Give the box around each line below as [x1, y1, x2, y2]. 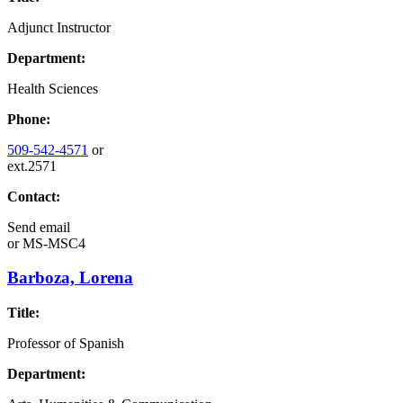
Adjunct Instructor [7, 19, 111, 35]
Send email [7, 219, 70, 235]
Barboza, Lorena [7, 268, 133, 288]
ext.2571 [7, 157, 57, 174]
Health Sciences [7, 80, 98, 96]
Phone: [7, 111, 50, 127]
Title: [7, 305, 40, 321]
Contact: [7, 188, 60, 204]
